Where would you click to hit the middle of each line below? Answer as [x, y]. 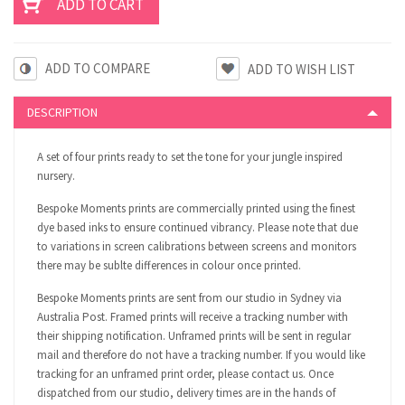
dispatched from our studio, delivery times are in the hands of [186, 392]
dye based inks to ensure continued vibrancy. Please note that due [198, 227]
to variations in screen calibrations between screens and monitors [197, 246]
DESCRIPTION [62, 112]
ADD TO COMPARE [98, 68]
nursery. [56, 175]
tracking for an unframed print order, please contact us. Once [185, 373]
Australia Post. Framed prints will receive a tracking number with [193, 316]
